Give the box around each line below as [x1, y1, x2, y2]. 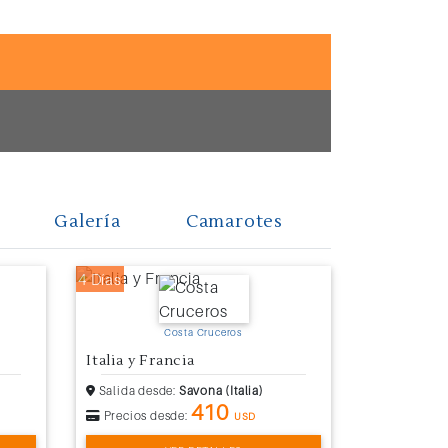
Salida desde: [95, 383, 179, 399]
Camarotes [185, 210, 284, 234]
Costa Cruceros [163, 326, 244, 339]
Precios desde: [100, 408, 191, 424]
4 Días [78, 270, 122, 289]
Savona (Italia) [178, 383, 264, 399]
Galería [54, 210, 121, 234]
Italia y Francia [86, 352, 195, 371]
